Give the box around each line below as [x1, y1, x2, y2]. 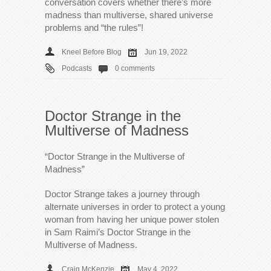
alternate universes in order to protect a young [45, 201, 225, 212]
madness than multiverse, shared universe [45, 9, 213, 20]
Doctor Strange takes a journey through [45, 188, 200, 199]
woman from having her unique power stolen [45, 214, 219, 224]
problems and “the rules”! [45, 22, 143, 33]
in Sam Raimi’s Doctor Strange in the [45, 226, 191, 237]
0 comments [115, 64, 155, 73]
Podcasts [62, 64, 92, 73]
